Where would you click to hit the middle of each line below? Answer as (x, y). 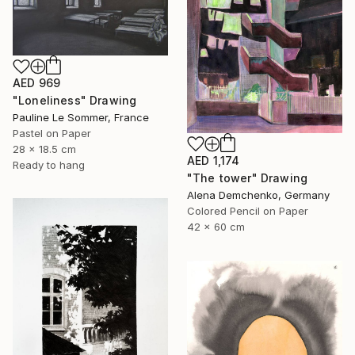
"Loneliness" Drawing (75, 101)
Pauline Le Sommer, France (81, 118)
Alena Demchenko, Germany (258, 195)
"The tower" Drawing (248, 178)
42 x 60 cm (216, 227)
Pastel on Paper (52, 134)
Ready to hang (49, 165)
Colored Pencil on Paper (248, 211)
